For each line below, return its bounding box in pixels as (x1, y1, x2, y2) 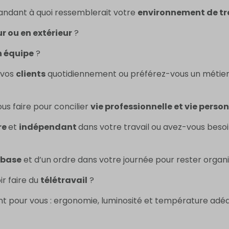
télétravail (40, 174, 87, 187)
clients (16, 68, 45, 80)
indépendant (19, 121, 78, 133)
